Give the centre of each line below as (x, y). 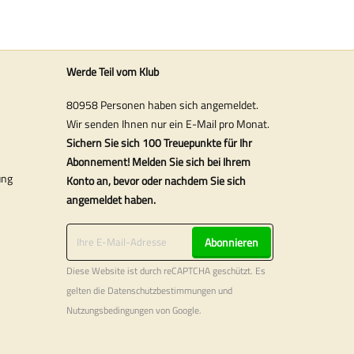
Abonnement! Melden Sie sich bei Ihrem (158, 162)
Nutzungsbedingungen (109, 311)
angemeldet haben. (111, 200)
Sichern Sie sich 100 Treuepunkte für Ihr (159, 143)
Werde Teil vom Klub (112, 72)
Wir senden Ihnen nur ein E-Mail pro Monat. (168, 124)
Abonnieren (231, 243)
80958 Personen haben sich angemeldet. (162, 105)
